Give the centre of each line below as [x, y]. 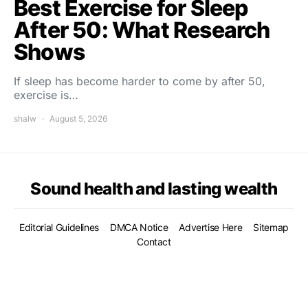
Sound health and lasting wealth [154, 189]
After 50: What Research [142, 30]
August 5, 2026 [78, 119]
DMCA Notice [139, 228]
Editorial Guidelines [59, 228]
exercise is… [46, 95]
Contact [154, 242]
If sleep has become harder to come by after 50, [140, 81]
